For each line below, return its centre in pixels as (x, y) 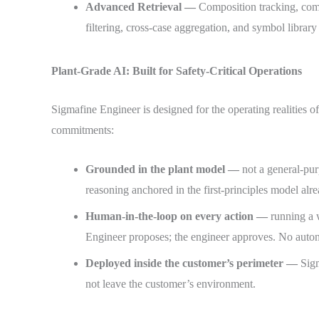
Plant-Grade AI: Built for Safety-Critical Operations (177, 70)
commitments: (83, 130)
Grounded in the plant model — (164, 169)
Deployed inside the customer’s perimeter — (193, 263)
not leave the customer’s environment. (171, 283)
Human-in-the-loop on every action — (178, 216)
